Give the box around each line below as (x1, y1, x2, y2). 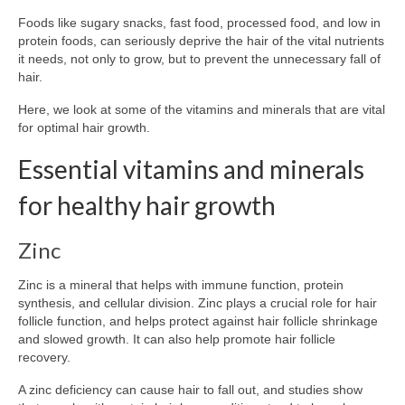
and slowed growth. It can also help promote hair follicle (18, 331, 335, 346)
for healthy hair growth (18, 189, 276, 221)
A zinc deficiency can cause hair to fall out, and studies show (18, 381, 363, 397)
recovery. (18, 349, 71, 364)
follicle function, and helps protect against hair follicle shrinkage (18, 313, 378, 328)
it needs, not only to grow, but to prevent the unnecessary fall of (18, 51, 381, 66)
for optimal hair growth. (18, 119, 150, 135)
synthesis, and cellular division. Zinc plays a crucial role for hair (18, 295, 377, 310)
